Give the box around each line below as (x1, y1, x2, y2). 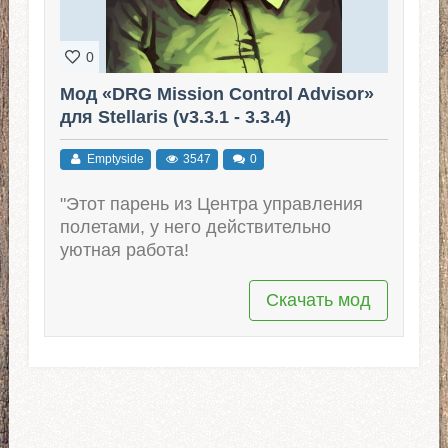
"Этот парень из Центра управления (59, 193, 363, 214)
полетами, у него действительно (59, 216, 331, 237)
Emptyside (83, 151, 144, 166)
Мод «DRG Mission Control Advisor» (59, 83, 374, 104)
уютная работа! (59, 239, 189, 260)
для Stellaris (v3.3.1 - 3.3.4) (59, 106, 291, 127)
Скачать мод (266, 289, 372, 310)
